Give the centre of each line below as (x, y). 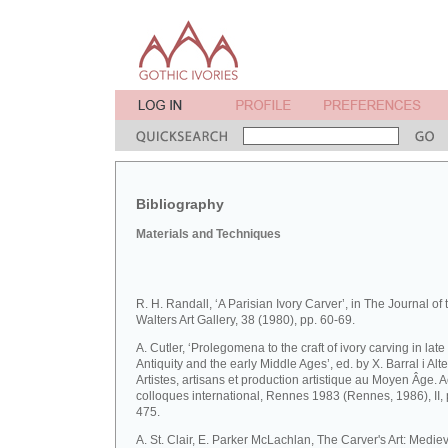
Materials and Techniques (208, 234)
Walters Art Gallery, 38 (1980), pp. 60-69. (245, 320)
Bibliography (180, 204)
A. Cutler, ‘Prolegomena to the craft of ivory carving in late (290, 348)
